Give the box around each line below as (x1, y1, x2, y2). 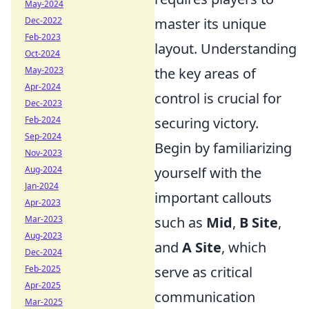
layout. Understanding (154, 39, 297, 58)
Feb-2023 (25, 31, 61, 43)
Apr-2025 (25, 279, 61, 291)
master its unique (154, 14, 266, 33)
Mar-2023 (25, 213, 63, 225)
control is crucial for (154, 89, 281, 108)
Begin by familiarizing (154, 139, 292, 157)
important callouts (154, 188, 272, 207)
